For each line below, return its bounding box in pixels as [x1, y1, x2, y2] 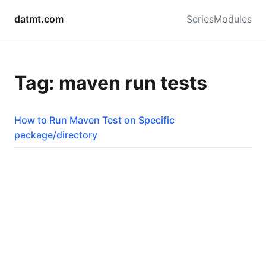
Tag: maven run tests [14, 71, 207, 95]
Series [186, 13, 214, 25]
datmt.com [14, 13, 64, 25]
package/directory [14, 128, 97, 141]
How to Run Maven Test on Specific [14, 113, 175, 126]
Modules [214, 13, 252, 25]
